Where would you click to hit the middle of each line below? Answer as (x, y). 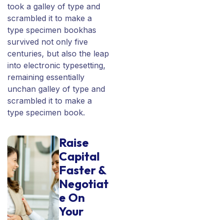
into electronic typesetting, (56, 66)
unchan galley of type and (56, 89)
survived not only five (48, 42)
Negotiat (83, 184)
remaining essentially (46, 77)
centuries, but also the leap (58, 54)
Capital (79, 156)
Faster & (82, 170)
